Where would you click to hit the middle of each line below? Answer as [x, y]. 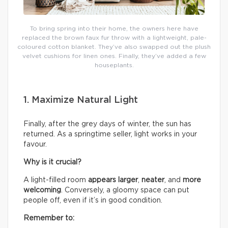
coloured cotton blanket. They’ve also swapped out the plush [114, 47]
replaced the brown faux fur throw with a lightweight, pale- [114, 38]
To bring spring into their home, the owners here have [114, 29]
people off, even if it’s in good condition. [93, 201]
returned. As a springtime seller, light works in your [110, 135]
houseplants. [114, 65]
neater [153, 180]
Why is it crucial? [52, 163]
